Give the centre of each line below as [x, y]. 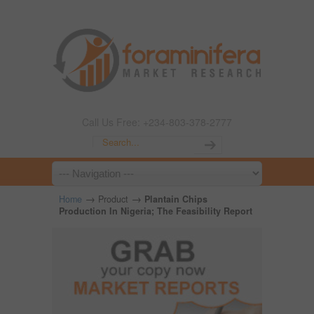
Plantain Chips [176, 199]
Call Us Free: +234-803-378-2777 [157, 122]
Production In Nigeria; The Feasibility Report [156, 211]
